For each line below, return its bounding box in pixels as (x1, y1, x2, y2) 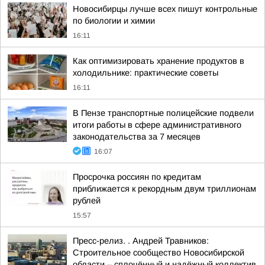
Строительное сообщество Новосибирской (73, 248, 244, 257)
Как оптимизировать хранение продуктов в (73, 56, 244, 66)
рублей (73, 196, 101, 205)
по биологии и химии (73, 16, 155, 25)
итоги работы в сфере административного (73, 120, 241, 130)
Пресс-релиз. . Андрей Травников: (73, 236, 209, 245)
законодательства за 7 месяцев (73, 132, 201, 141)
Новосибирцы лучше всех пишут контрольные (73, 4, 257, 14)
